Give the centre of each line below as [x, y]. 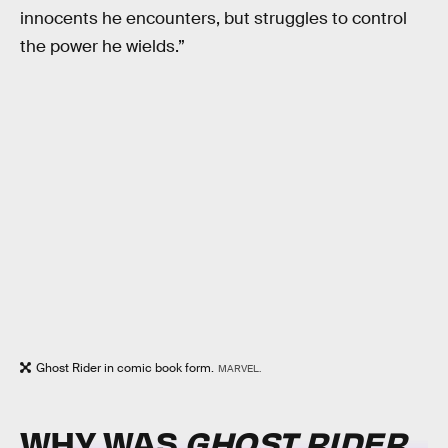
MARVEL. [240, 369]
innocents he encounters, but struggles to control [213, 18]
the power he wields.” [102, 46]
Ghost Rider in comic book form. [125, 368]
